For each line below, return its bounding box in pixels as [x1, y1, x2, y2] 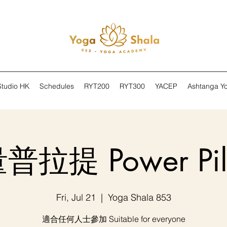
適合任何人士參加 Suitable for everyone [42, 214, 185, 224]
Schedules [40, 82, 74, 91]
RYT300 [120, 82, 145, 91]
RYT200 [84, 82, 109, 91]
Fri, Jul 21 [56, 192, 96, 203]
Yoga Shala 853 [107, 192, 171, 203]
